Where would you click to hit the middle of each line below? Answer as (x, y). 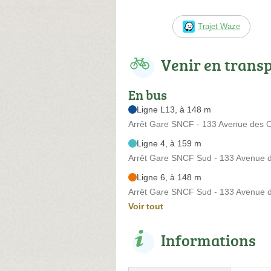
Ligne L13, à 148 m (174, 109)
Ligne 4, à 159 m (169, 143)
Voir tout (146, 206)
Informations (208, 240)
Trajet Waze (219, 26)
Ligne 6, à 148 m (169, 177)
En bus (148, 94)
